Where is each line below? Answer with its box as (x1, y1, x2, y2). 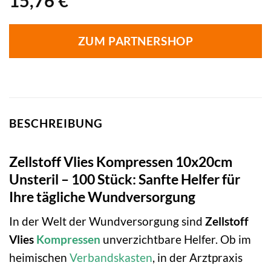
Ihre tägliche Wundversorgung (9, 188, 195, 205)
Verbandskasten (70, 250, 152, 265)
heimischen (9, 250, 70, 265)
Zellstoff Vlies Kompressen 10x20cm (9, 152, 232, 170)
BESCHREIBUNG (9, 116, 103, 130)
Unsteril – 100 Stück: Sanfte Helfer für (9, 170, 240, 188)
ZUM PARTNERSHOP (77, 34, 194, 48)
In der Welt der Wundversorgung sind (9, 214, 205, 229)
